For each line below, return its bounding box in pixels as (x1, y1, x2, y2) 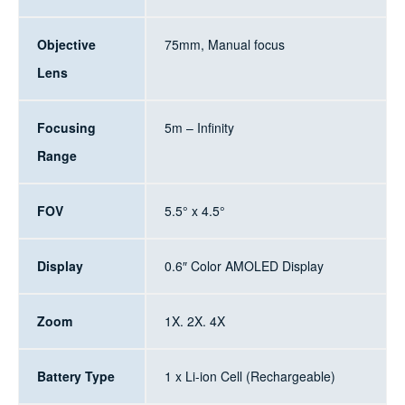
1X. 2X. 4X (164, 311, 225, 330)
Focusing (36, 118, 96, 137)
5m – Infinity (164, 118, 234, 137)
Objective (36, 34, 96, 53)
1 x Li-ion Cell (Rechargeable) (164, 366, 335, 385)
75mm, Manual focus (164, 34, 285, 53)
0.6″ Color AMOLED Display (164, 256, 324, 275)
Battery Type (36, 366, 115, 385)
